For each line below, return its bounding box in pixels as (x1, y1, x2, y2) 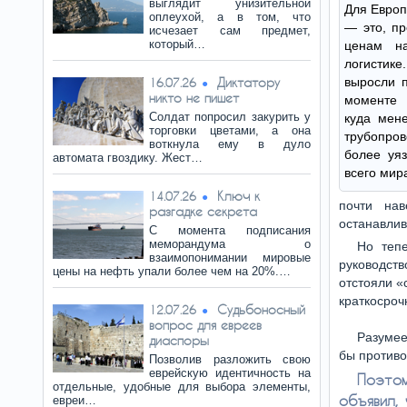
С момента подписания (149, 223, 311, 237)
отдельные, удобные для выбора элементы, (53, 380, 311, 393)
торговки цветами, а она (149, 124, 311, 137)
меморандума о (149, 237, 311, 251)
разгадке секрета (149, 203, 257, 219)
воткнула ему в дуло (149, 137, 311, 151)
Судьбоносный (217, 302, 305, 317)
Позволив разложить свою (149, 352, 311, 366)
